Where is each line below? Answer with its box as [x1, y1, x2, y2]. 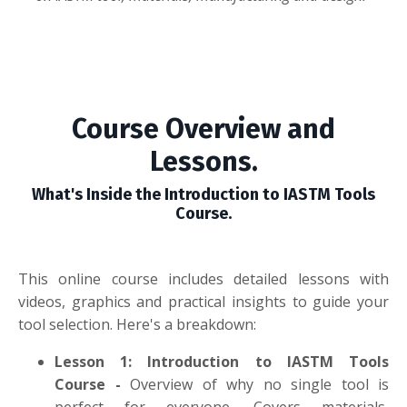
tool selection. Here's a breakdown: [18, 313, 256, 334]
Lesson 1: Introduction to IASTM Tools [55, 351, 389, 372]
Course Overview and [72, 112, 335, 145]
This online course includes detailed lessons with [18, 268, 389, 289]
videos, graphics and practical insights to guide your [18, 291, 389, 312]
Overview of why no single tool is [130, 373, 389, 394]
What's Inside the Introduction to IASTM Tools [32, 184, 375, 204]
